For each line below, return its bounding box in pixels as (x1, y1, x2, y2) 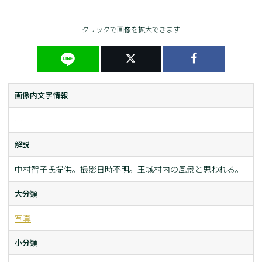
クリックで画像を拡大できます (82, 24, 180, 35)
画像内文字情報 (15, 89, 68, 101)
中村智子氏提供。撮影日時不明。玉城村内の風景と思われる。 (15, 163, 243, 175)
